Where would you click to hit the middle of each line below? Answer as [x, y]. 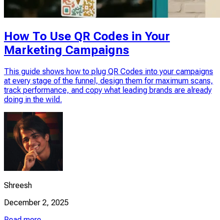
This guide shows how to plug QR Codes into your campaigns [109, 71]
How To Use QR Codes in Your [87, 36]
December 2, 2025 [36, 202]
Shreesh [18, 185]
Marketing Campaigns [67, 50]
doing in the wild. [33, 99]
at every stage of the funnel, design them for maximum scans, [109, 81]
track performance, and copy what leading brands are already [108, 90]
